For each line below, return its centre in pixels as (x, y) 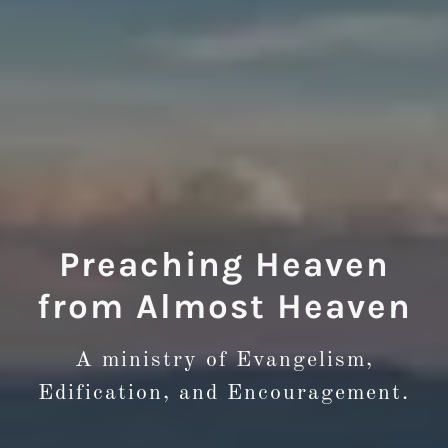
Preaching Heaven (224, 264)
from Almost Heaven (224, 306)
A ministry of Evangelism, (224, 359)
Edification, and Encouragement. (224, 392)
